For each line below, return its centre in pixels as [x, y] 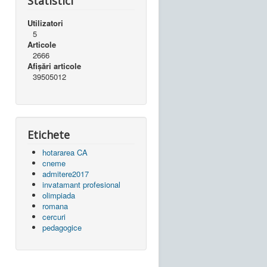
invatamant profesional [81, 184]
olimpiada [59, 195]
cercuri [54, 216]
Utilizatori [45, 23]
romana [55, 206]
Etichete [49, 134]
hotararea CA [65, 152]
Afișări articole [54, 66]
